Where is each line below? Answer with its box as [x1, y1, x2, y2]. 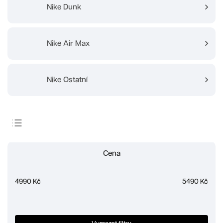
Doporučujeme [31, 134, 81, 144]
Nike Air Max [47, 39, 90, 47]
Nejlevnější [31, 150, 68, 160]
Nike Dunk [47, 3, 82, 11]
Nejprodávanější [31, 182, 86, 192]
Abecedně [31, 198, 64, 208]
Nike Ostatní [47, 76, 88, 84]
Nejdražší [31, 166, 63, 176]
